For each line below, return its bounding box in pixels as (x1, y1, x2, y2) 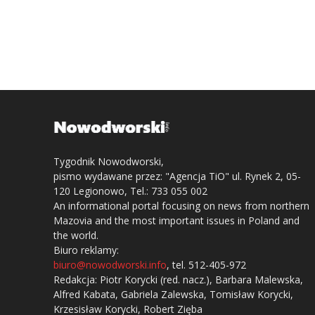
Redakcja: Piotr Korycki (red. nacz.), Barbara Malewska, (53, 273, 303, 287)
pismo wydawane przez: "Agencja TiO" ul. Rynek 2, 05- (53, 169, 301, 184)
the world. (53, 229, 98, 243)
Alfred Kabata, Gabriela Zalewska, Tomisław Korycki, (53, 288, 293, 302)
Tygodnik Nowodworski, (53, 155, 164, 169)
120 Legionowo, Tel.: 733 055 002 (53, 184, 207, 198)
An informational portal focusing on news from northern (53, 199, 309, 213)
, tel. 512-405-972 (167, 258, 246, 272)
